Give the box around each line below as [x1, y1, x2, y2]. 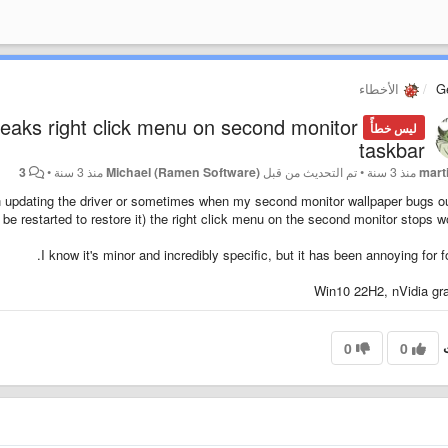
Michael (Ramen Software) [106, 162, 261, 181]
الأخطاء [358, 79, 403, 98]
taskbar [358, 134, 425, 164]
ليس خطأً [370, 118, 418, 137]
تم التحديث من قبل [260, 162, 358, 181]
